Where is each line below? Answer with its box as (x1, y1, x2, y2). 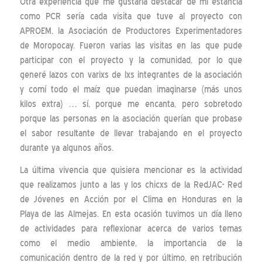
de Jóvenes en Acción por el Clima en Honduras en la (19, 194, 243, 205)
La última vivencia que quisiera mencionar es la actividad (19, 164, 243, 175)
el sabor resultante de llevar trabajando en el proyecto (19, 128, 243, 139)
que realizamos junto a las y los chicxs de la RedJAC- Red (19, 179, 243, 190)
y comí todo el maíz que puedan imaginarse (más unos (19, 84, 243, 95)
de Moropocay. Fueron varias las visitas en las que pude (19, 40, 243, 51)
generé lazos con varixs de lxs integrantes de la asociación (19, 70, 243, 81)
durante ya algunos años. (19, 143, 113, 154)
